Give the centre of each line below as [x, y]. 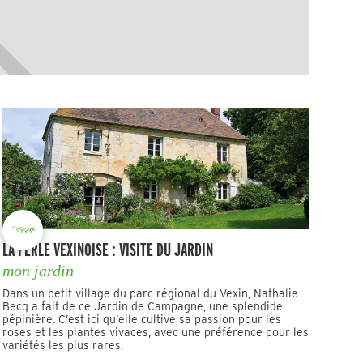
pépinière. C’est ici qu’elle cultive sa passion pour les [141, 319]
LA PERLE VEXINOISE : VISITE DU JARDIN [107, 250]
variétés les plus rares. [62, 345]
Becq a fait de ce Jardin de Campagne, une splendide [142, 306]
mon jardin [38, 271]
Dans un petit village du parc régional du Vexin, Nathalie [150, 293]
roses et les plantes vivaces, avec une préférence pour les [155, 332]
